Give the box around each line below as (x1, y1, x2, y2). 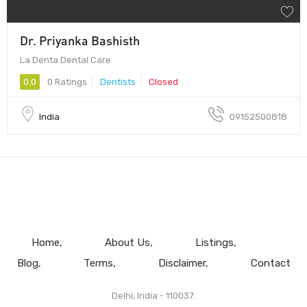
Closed (149, 76, 178, 87)
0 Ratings (45, 76, 87, 87)
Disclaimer (158, 256, 206, 269)
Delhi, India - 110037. (112, 290, 195, 301)
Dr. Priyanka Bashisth (20, 32, 140, 48)
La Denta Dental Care (20, 54, 111, 65)
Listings (195, 236, 234, 249)
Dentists (100, 76, 136, 87)
